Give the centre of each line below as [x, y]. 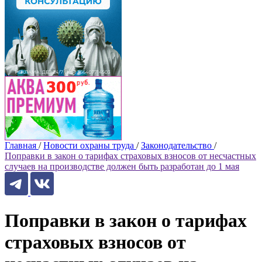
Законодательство [176, 145]
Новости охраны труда [89, 145]
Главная [20, 145]
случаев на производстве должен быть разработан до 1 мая [122, 166]
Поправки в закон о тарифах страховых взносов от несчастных [130, 156]
